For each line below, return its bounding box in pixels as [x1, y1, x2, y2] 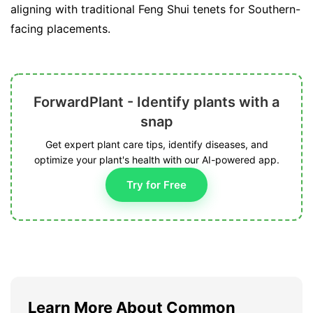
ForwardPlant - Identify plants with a [34, 93, 279, 110]
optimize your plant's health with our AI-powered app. [34, 153, 279, 166]
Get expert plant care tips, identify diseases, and [45, 138, 268, 150]
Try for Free [126, 177, 187, 191]
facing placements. [10, 21, 110, 36]
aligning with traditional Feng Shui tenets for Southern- [10, 1, 300, 16]
